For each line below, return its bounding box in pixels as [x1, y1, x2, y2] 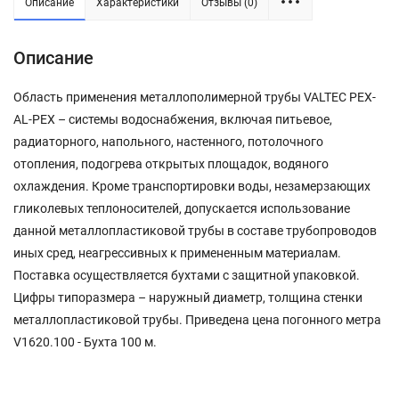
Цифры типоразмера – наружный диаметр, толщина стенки [13, 290, 362, 305]
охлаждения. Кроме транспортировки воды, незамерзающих [13, 179, 370, 194]
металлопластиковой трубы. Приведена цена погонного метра [13, 313, 381, 328]
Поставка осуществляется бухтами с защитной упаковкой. [13, 268, 360, 283]
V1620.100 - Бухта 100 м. [13, 335, 157, 350]
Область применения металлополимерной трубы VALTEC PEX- [13, 90, 376, 105]
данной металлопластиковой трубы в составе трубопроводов [13, 224, 377, 239]
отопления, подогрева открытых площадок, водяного [13, 157, 329, 172]
